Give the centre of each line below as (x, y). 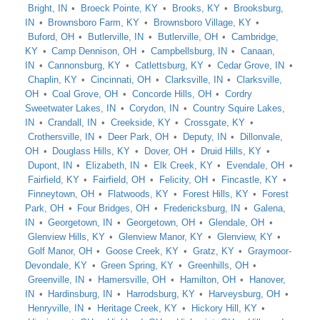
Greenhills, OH (218, 265)
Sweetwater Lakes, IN (70, 108)
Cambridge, (255, 37)
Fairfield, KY (53, 180)
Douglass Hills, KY (91, 151)
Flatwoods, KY (139, 194)
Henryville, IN (55, 308)
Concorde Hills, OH (171, 94)
